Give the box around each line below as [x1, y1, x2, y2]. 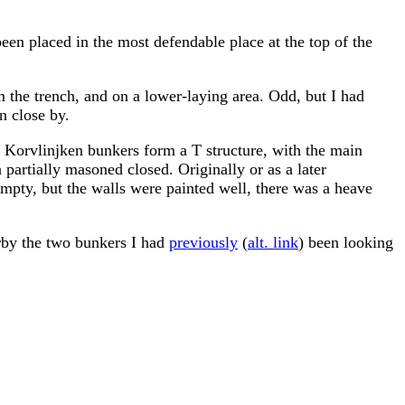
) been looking [298, 233, 393, 252]
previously [169, 233, 238, 252]
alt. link [248, 233, 298, 252]
